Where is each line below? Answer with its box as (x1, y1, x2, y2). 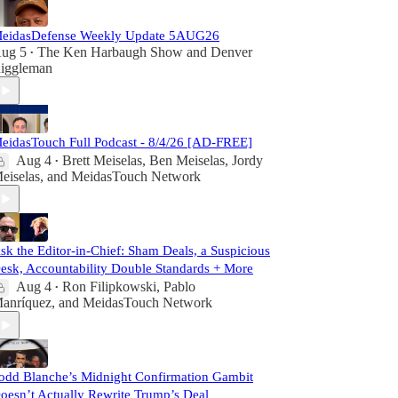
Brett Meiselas (62, 153, 142, 168)
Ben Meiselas (149, 153, 225, 168)
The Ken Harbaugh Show (37, 44, 183, 60)
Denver (211, 44, 252, 60)
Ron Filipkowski (62, 279, 156, 294)
